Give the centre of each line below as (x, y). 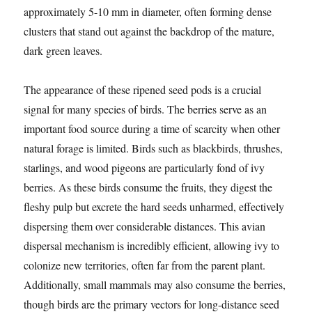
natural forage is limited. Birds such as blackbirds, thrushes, (154, 148)
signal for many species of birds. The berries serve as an (146, 109)
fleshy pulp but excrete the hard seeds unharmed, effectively (154, 207)
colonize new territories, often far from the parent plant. (145, 265)
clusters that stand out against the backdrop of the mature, (149, 31)
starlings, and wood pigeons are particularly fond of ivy (145, 168)
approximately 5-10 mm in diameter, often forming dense (148, 12)
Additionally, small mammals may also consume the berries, (155, 285)
